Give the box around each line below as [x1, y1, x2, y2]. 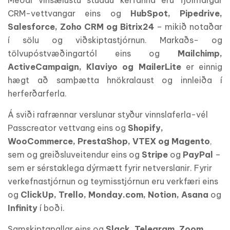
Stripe [142, 149, 168, 160]
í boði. [37, 202, 65, 213]
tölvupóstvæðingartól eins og [8, 48, 178, 59]
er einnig [181, 61, 223, 72]
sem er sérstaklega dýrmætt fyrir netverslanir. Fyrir [8, 162, 212, 173]
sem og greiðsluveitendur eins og [8, 149, 142, 160]
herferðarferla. [8, 88, 67, 99]
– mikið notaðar [154, 21, 222, 32]
